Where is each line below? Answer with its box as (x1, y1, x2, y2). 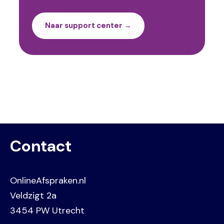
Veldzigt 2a (10, 189, 56, 201)
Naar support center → (45, 20, 131, 31)
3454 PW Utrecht (10, 204, 84, 216)
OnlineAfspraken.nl (10, 174, 88, 186)
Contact (10, 135, 71, 156)
